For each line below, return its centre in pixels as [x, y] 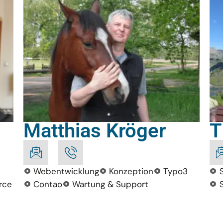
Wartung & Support [111, 184]
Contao [48, 184]
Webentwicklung [66, 171]
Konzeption [131, 171]
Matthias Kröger [95, 131]
